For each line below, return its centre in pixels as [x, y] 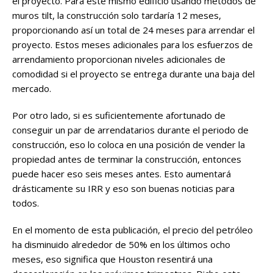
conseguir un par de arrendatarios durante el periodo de [130, 130]
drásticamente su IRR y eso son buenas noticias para [123, 189]
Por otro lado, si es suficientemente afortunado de [119, 115]
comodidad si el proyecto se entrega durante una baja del [133, 74]
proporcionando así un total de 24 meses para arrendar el [133, 30]
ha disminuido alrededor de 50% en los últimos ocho [121, 245]
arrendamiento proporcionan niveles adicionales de [119, 59]
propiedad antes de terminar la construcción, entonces [127, 159]
